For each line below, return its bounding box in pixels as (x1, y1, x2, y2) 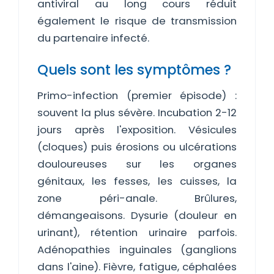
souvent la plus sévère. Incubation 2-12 (37, 105, 237, 120)
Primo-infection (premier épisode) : (37, 88, 237, 103)
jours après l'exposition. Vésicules (37, 122, 237, 137)
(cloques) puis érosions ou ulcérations (37, 139, 237, 154)
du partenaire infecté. (37, 31, 149, 45)
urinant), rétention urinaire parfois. (37, 225, 237, 240)
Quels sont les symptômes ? (37, 60, 231, 80)
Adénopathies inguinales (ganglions (37, 242, 237, 257)
